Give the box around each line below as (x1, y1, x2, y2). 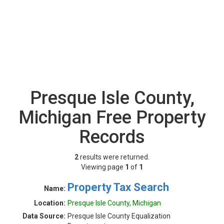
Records (79, 126, 145, 147)
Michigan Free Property (18, 107, 206, 128)
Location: (34, 199, 65, 207)
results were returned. (78, 153, 149, 161)
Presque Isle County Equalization (67, 212, 170, 220)
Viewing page (81, 163, 125, 171)
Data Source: (22, 212, 65, 220)
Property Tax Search (67, 181, 169, 193)
